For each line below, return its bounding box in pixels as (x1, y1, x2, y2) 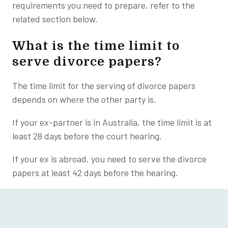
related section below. (12, 13, 100, 24)
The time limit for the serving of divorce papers (12, 79, 195, 91)
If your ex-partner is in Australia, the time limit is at (12, 116, 212, 128)
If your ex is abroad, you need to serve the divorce (12, 153, 207, 164)
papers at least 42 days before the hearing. (12, 166, 178, 178)
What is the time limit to (12, 38, 180, 53)
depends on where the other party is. (12, 93, 156, 105)
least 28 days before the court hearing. (12, 130, 162, 141)
